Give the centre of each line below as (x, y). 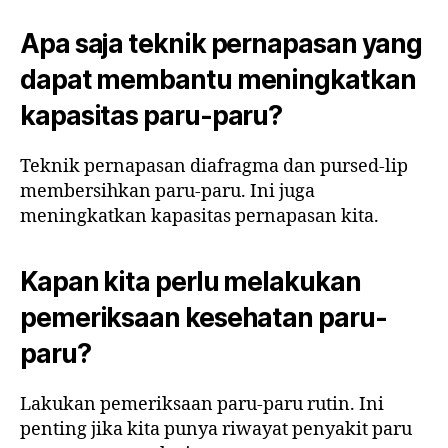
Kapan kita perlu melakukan (190, 282)
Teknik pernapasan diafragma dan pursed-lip (214, 167)
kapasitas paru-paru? (151, 116)
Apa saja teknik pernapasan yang (221, 44)
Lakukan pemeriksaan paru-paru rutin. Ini (202, 405)
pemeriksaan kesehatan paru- (203, 318)
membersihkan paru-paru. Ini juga (167, 192)
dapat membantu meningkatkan (218, 80)
